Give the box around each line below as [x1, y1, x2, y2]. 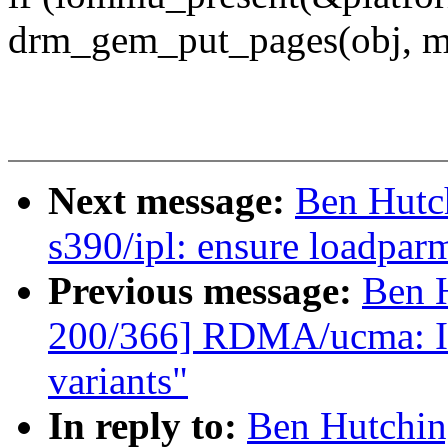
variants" [48, 359, 188, 403]
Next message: [48, 179, 295, 223]
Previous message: [48, 269, 362, 313]
